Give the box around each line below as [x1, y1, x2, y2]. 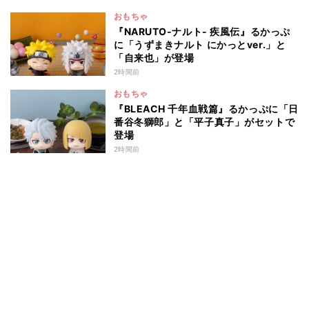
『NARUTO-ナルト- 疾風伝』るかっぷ [114, 26, 290, 38]
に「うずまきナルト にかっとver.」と [114, 39, 286, 51]
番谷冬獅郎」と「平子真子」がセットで [114, 116, 295, 128]
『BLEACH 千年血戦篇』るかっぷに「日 [114, 103, 299, 115]
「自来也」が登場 [114, 52, 195, 64]
